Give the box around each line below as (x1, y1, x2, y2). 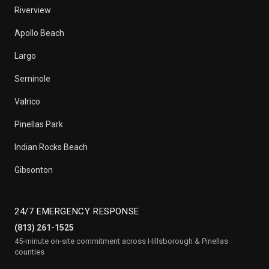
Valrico (14, 97, 40, 106)
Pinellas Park (14, 119, 63, 129)
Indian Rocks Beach (14, 142, 88, 152)
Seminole (14, 74, 50, 83)
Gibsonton (14, 165, 53, 175)
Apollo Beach (14, 28, 64, 38)
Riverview (14, 5, 51, 15)
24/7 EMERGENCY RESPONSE (14, 206, 139, 217)
